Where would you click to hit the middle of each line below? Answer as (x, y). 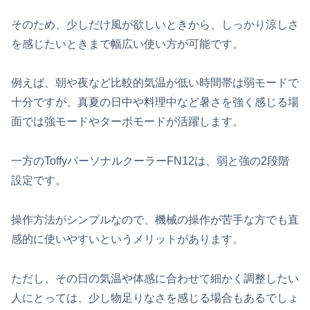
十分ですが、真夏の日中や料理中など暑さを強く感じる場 (155, 102)
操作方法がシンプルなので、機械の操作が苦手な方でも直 (155, 219)
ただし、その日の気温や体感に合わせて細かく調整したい (155, 278)
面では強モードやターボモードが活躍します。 (127, 122)
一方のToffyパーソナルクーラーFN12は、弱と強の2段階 (150, 161)
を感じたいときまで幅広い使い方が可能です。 (127, 44)
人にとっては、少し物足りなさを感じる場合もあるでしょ (155, 298)
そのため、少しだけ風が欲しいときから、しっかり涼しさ (155, 24)
